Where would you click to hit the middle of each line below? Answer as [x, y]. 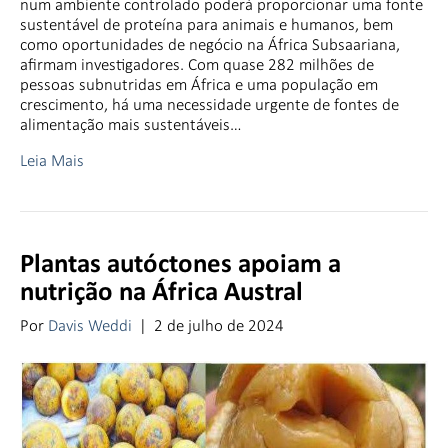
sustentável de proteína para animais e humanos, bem [206, 24]
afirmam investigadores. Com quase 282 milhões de [197, 64]
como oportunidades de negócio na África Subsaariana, [210, 44]
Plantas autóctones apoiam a [180, 265]
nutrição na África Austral [161, 293]
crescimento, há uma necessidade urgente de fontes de [209, 104]
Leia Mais [52, 160]
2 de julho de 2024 [219, 325]
